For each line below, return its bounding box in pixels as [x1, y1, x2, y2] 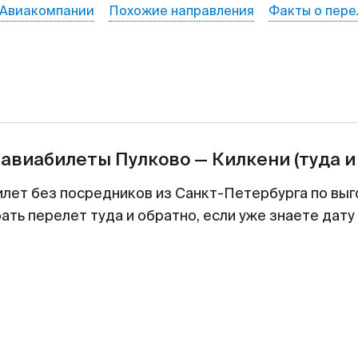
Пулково [114, 148, 190, 171]
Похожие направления [108, 2, 254, 19]
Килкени [211, 148, 290, 171]
